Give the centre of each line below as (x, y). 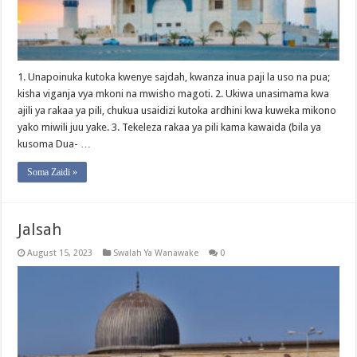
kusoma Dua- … (55, 144)
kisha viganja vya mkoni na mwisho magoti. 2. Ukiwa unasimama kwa (174, 94)
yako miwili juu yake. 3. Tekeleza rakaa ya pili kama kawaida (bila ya (170, 127)
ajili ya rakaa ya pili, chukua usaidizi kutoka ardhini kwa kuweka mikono (177, 110)
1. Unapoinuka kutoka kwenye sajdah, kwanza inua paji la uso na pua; (174, 77)
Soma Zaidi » (53, 172)
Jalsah (40, 229)
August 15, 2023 (60, 253)
